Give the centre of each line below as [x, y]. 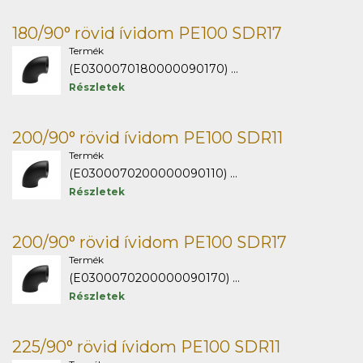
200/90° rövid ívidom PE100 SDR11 [147, 138]
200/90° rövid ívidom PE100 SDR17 [149, 242]
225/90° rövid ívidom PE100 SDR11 [146, 347]
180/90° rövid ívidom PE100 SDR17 [147, 33]
